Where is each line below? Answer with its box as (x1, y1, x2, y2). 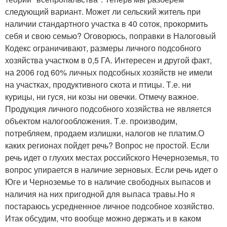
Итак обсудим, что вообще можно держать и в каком (5, 212, 201, 224)
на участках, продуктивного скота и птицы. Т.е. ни (5, 78, 191, 90)
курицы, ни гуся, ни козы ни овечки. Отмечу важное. (5, 90, 199, 102)
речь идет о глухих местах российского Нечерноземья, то (5, 151, 219, 163)
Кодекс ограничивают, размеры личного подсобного (5, 42, 201, 54)
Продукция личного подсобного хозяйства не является (5, 102, 211, 115)
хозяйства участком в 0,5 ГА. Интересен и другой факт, (5, 54, 212, 66)
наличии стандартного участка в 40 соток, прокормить (5, 17, 208, 29)
